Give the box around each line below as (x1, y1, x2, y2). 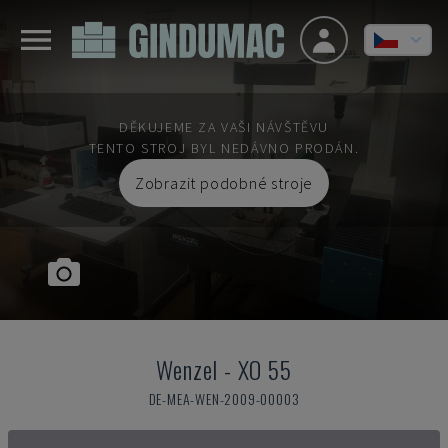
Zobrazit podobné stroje (134, 173, 314, 193)
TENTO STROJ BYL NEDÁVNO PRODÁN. (88, 139, 360, 157)
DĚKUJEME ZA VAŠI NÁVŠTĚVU (118, 118, 329, 136)
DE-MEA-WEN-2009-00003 (148, 388, 300, 409)
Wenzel (156, 351, 219, 387)
